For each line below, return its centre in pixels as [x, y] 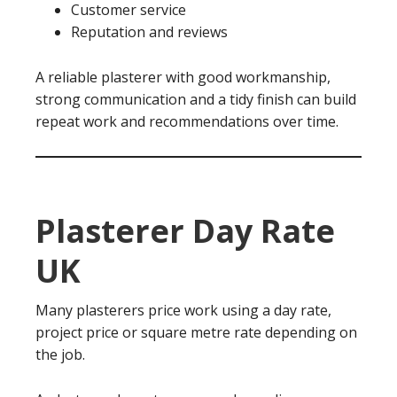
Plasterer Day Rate [185, 231]
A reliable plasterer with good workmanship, [183, 77]
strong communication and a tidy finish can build [196, 99]
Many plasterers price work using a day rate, [183, 310]
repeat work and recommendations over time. [187, 121]
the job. [60, 354]
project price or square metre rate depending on [196, 332]
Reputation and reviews [149, 32]
